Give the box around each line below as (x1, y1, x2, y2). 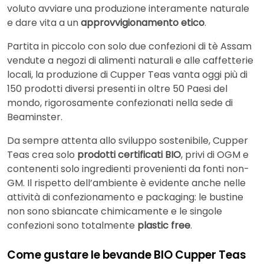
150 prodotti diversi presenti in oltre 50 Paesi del (7, 82, 227, 96)
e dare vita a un (7, 16, 81, 30)
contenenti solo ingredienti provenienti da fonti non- (7, 162, 249, 176)
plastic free (137, 219, 190, 233)
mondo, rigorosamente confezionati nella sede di (7, 96, 233, 110)
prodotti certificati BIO (77, 148, 181, 162)
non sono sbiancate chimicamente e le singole (7, 204, 222, 219)
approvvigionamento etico (81, 16, 204, 30)
